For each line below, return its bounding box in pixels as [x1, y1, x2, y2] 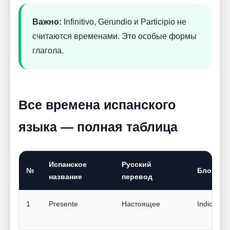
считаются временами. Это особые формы [32, 32, 197, 41]
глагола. [32, 46, 64, 55]
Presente [49, 200, 78, 208]
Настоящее [122, 200, 160, 208]
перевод [122, 172, 152, 181]
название [49, 172, 82, 181]
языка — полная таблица [18, 120, 178, 135]
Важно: [32, 17, 62, 27]
